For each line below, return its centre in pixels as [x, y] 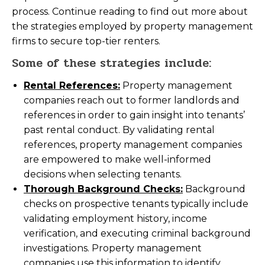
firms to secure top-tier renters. [86, 41]
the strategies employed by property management [132, 26]
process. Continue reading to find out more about [130, 12]
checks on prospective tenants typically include [136, 204]
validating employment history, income [115, 219]
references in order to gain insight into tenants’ [134, 115]
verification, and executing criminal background [137, 233]
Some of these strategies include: [112, 63]
